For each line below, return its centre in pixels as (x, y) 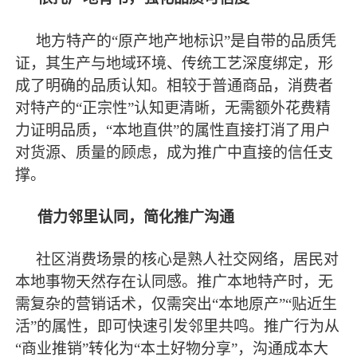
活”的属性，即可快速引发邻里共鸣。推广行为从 (178, 327)
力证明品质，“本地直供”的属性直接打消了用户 (173, 130)
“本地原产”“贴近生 (275, 304)
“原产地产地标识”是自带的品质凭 (224, 41)
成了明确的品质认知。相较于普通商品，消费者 (175, 85)
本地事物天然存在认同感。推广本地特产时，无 (175, 282)
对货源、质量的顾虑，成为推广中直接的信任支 (175, 152)
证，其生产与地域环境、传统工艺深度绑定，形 (175, 63)
